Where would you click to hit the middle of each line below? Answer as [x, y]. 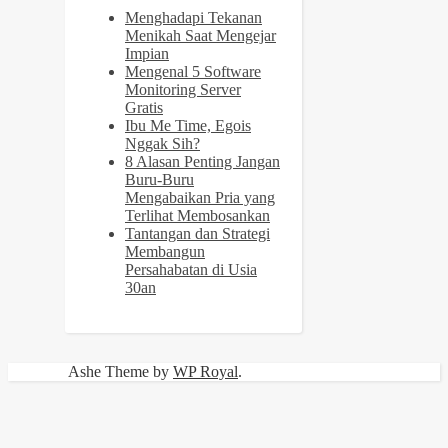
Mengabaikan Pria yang [200, 197]
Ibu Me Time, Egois [188, 125]
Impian [147, 53]
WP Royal [205, 371]
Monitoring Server [183, 89]
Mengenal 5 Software [193, 71]
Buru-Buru [159, 179]
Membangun [165, 251]
